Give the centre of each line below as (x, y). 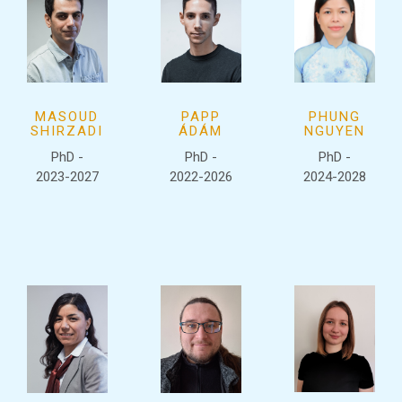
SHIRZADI (67, 131)
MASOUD (67, 116)
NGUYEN (335, 131)
